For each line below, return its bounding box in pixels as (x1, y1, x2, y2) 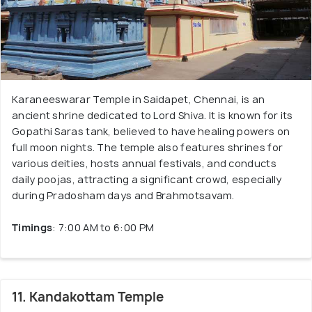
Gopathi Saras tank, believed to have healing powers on (12, 125, 290, 138)
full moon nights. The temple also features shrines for (12, 141, 283, 154)
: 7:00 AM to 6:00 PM (52, 221, 155, 234)
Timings (12, 221, 53, 234)
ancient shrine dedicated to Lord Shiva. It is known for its (12, 109, 293, 122)
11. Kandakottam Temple (12, 288, 164, 306)
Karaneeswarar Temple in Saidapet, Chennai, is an (12, 93, 265, 106)
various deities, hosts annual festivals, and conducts (12, 157, 276, 170)
